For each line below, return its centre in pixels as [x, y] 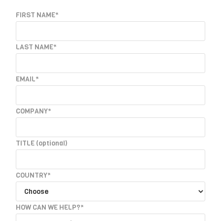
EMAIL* [28, 79]
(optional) [52, 143]
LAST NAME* [37, 47]
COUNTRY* [34, 175]
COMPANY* [34, 111]
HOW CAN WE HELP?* [50, 207]
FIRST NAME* [37, 15]
